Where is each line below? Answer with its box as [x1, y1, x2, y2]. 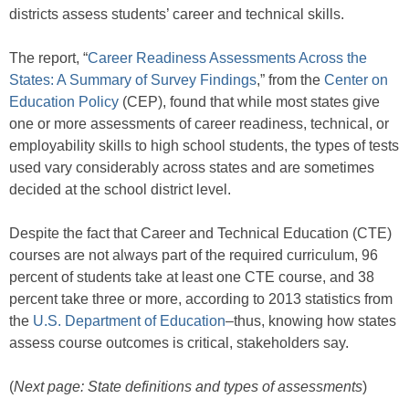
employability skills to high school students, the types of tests [9, 138, 399, 154]
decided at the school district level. [9, 182, 231, 198]
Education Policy [9, 94, 119, 110]
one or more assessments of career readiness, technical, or [9, 116, 389, 132]
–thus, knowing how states [225, 313, 396, 330]
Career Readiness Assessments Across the [88, 50, 367, 67]
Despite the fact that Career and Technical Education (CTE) [9, 225, 392, 242]
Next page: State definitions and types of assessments [14, 379, 362, 395]
